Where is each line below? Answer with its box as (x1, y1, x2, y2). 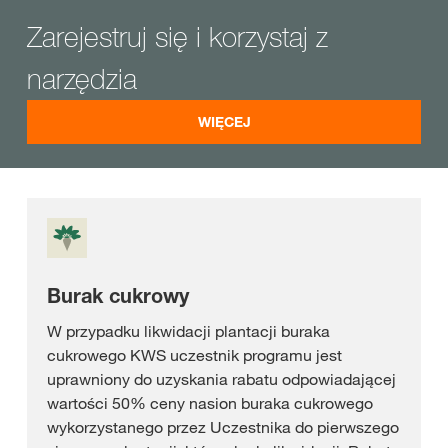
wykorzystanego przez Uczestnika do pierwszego (47, 417, 399, 438)
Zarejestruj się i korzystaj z (27, 19, 328, 55)
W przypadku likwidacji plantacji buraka (47, 321, 330, 342)
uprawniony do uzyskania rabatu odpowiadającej (47, 369, 396, 390)
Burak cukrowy (47, 284, 189, 309)
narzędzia (27, 61, 137, 97)
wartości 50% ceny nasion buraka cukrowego (47, 393, 373, 414)
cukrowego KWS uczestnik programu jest (47, 345, 342, 366)
